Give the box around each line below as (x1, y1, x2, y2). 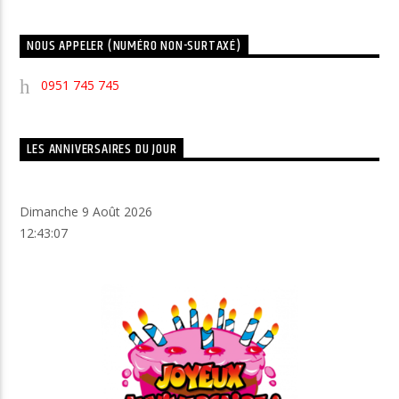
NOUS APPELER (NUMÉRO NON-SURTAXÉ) (27, 35, 241, 58)
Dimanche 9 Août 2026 (20, 203, 153, 221)
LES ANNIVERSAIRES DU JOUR (27, 138, 177, 161)
